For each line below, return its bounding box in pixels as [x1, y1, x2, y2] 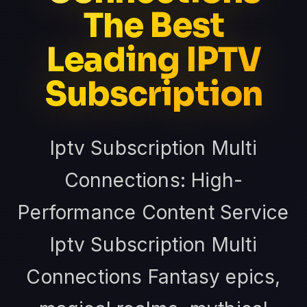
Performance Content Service [18, 201, 289, 225]
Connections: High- [64, 169, 243, 193]
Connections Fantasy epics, [26, 265, 281, 289]
